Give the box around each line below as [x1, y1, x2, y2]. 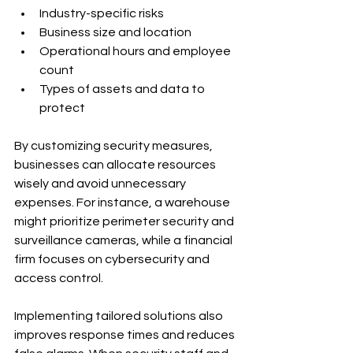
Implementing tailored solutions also [14, 310, 225, 322]
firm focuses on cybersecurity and [14, 253, 212, 266]
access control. [14, 272, 103, 284]
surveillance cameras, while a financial [14, 234, 235, 247]
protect [39, 102, 85, 114]
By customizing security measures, [14, 139, 215, 152]
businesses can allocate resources [14, 158, 218, 171]
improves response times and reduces [14, 329, 237, 341]
